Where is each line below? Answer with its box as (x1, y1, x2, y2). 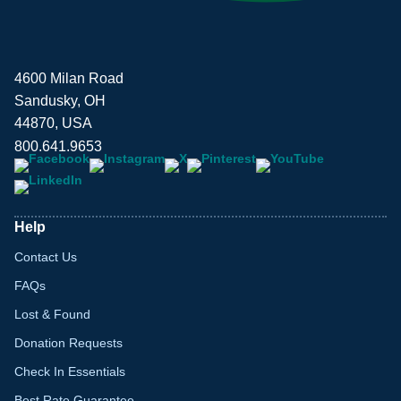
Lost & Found (14, 306, 90, 321)
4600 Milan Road (14, 70, 124, 86)
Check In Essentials (14, 363, 125, 379)
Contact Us (14, 249, 77, 264)
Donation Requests (14, 335, 123, 350)
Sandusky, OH (14, 92, 106, 108)
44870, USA (14, 115, 92, 131)
